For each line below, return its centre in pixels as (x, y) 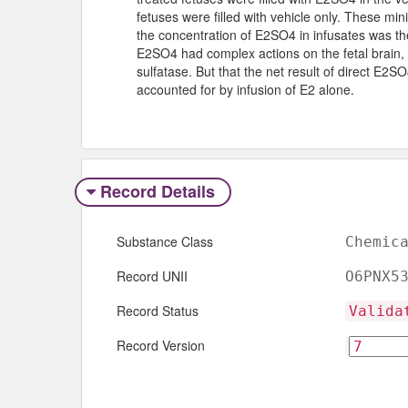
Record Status (158, 310)
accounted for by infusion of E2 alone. (245, 89)
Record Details (157, 191)
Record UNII (152, 275)
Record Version (161, 345)
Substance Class (165, 241)
